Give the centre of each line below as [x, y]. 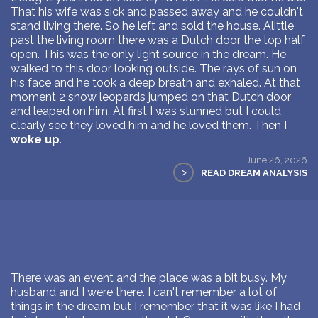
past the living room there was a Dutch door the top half [158, 40]
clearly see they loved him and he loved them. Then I [149, 125]
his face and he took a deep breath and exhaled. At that [155, 82]
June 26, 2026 [277, 159]
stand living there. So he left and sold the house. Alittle [152, 26]
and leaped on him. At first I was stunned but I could [146, 111]
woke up [35, 139]
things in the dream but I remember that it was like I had [155, 306]
